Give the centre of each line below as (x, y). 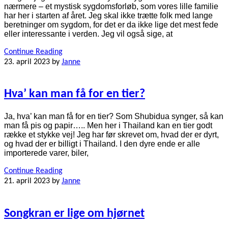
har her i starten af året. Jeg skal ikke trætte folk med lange (108, 15)
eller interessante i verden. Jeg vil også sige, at (88, 34)
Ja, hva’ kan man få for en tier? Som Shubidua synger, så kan (114, 117)
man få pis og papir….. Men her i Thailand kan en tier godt (108, 126)
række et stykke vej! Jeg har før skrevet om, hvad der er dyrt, (111, 135)
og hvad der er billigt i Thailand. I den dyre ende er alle (102, 144)
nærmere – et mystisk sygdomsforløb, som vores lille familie (111, 6)
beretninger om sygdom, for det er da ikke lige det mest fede (111, 24)
